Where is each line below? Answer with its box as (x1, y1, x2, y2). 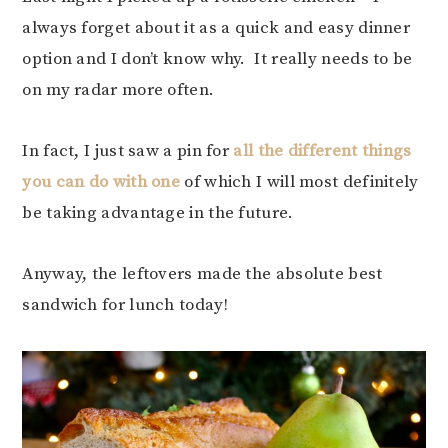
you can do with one (22, 171, 181, 193)
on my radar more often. (22, 79, 215, 101)
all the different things (229, 140, 412, 162)
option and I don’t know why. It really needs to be (22, 48, 413, 70)
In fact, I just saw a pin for (22, 140, 230, 162)
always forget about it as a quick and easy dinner (22, 17, 411, 39)
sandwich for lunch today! (22, 294, 228, 316)
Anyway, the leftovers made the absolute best (22, 263, 383, 285)
